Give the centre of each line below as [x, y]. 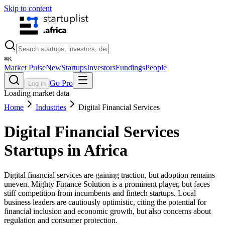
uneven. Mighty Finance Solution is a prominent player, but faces [107, 184]
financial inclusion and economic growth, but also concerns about [107, 211]
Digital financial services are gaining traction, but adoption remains [109, 175]
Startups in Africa [66, 150]
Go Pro [61, 83]
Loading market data [37, 93]
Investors [101, 68]
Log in [37, 84]
